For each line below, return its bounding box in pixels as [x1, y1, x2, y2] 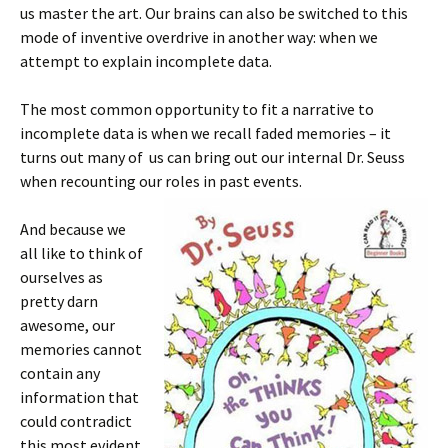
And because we [20, 219, 126, 239]
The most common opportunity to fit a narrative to [20, 99, 374, 119]
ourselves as [20, 267, 103, 287]
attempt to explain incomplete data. [20, 51, 272, 71]
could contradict [20, 411, 132, 431]
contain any [20, 363, 100, 383]
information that [20, 387, 139, 407]
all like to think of [20, 243, 143, 263]
